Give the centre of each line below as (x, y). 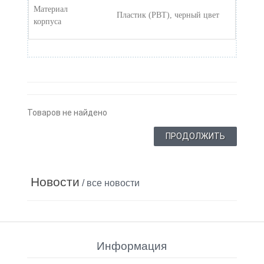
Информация (132, 246)
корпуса (48, 21)
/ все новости (110, 183)
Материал (51, 9)
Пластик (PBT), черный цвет (168, 15)
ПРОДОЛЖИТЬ (195, 136)
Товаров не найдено (67, 112)
